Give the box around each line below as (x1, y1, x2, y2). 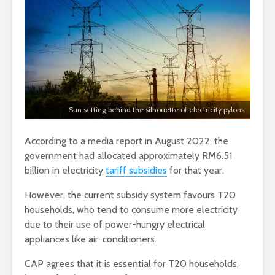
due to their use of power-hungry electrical (25, 219, 205, 231)
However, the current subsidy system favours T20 (25, 189, 236, 201)
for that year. (167, 165, 224, 177)
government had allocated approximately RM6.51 (25, 150, 232, 162)
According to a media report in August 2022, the (25, 135, 228, 147)
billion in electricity (25, 165, 106, 177)
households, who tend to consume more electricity (25, 204, 238, 216)
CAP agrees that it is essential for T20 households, (25, 258, 239, 270)
